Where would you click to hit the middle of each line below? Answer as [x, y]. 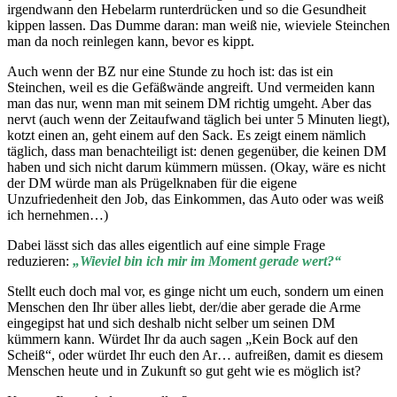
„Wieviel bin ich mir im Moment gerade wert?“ [207, 261]
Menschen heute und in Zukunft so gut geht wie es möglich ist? [184, 370]
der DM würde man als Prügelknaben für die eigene [152, 183]
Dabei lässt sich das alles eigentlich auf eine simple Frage [166, 245]
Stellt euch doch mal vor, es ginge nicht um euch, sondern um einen [195, 291]
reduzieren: [40, 261]
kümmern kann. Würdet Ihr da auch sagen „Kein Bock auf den [183, 339]
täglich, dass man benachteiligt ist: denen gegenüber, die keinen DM [197, 151]
